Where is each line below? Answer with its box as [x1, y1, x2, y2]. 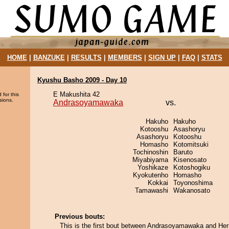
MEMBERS [107, 54, 142, 61]
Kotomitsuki [173, 141, 209, 148]
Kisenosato [173, 156, 207, 164]
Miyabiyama [132, 156, 168, 164]
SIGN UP [148, 54, 176, 61]
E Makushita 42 [53, 90, 100, 98]
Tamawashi [135, 187, 168, 194]
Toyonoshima [173, 179, 213, 187]
